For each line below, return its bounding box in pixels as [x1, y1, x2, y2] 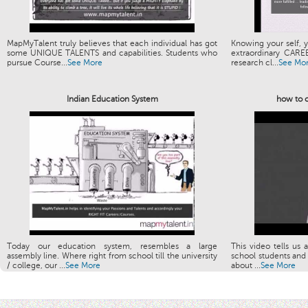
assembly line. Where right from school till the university [7, 251, 217, 261]
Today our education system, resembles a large [7, 241, 217, 251]
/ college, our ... [7, 261, 65, 270]
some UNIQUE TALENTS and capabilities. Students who [7, 48, 217, 58]
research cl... [231, 58, 278, 67]
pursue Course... [7, 58, 67, 67]
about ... [231, 261, 261, 270]
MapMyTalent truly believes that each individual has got [7, 38, 217, 48]
